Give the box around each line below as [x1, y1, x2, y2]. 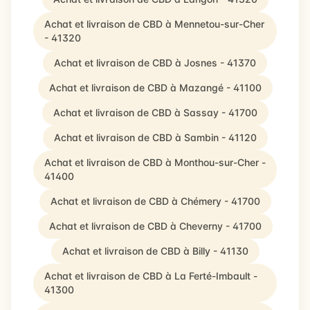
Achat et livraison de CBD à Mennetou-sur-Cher [44, 18, 264, 30]
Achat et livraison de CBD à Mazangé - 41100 [48, 82, 262, 93]
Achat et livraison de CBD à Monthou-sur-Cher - [44, 156, 266, 168]
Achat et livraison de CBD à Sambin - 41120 [53, 131, 257, 143]
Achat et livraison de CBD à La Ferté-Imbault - [44, 270, 257, 282]
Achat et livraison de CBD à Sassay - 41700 [53, 107, 257, 118]
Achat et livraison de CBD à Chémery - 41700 [50, 195, 260, 207]
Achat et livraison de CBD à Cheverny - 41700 [48, 220, 262, 232]
